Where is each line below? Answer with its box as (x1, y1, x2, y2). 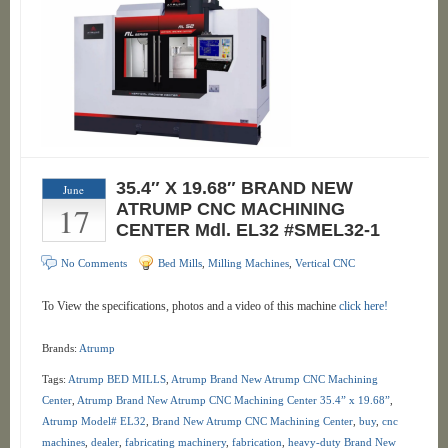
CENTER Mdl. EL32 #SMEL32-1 (115, 220, 380, 240)
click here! (338, 299, 388, 313)
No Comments (60, 257, 127, 269)
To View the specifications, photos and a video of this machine (41, 299, 339, 313)
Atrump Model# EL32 (41, 415, 146, 427)
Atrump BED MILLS (67, 373, 166, 385)
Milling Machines (207, 257, 289, 269)
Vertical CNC (294, 257, 355, 269)
